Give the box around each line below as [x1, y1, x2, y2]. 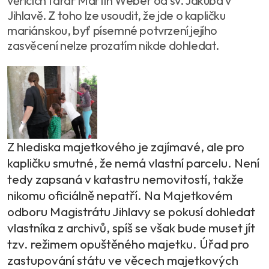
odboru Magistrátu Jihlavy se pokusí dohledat [7, 204, 255, 220]
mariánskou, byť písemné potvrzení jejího [7, 23, 218, 38]
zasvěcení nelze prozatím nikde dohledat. [7, 38, 219, 53]
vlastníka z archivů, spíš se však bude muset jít [7, 220, 255, 236]
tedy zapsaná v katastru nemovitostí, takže [7, 171, 244, 187]
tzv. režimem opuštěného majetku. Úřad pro [7, 236, 249, 252]
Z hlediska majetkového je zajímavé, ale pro [7, 139, 244, 155]
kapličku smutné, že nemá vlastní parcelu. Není [7, 155, 259, 171]
